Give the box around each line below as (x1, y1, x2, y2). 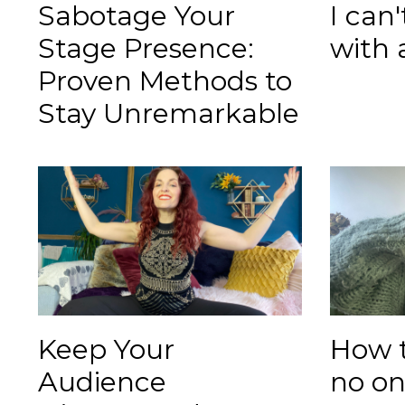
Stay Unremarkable (38, 97, 299, 131)
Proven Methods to (38, 64, 292, 99)
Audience (38, 364, 166, 399)
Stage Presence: (38, 32, 254, 66)
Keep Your (38, 332, 174, 366)
